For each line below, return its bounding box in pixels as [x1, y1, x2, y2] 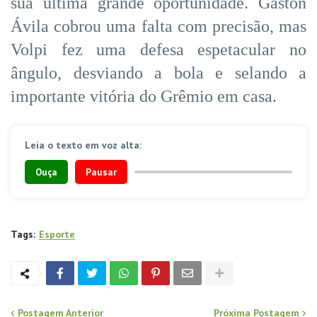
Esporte [39, 227, 75, 241]
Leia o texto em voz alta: [25, 138, 142, 151]
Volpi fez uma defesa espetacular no [11, 40, 306, 59]
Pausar [86, 165, 117, 178]
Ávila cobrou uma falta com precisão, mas [11, 16, 306, 35]
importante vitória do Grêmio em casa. [11, 86, 277, 105]
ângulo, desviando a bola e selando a [11, 63, 306, 82]
